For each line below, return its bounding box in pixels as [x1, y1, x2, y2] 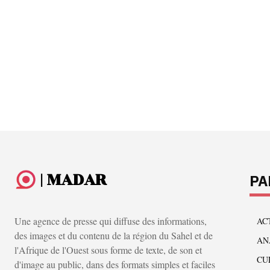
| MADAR [40, 166, 107, 193]
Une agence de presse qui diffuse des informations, [14, 215, 207, 228]
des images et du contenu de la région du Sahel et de [14, 229, 213, 242]
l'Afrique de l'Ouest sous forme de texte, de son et [14, 243, 202, 257]
